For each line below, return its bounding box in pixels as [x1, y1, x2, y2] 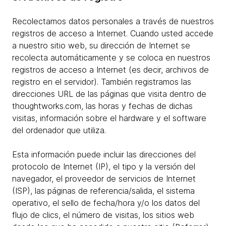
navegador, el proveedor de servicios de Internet [12, 174, 196, 184]
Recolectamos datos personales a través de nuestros [12, 16, 214, 26]
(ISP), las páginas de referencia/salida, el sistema [12, 186, 195, 196]
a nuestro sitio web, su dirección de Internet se [12, 40, 190, 50]
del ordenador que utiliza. [12, 125, 106, 135]
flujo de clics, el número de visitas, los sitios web [12, 210, 194, 220]
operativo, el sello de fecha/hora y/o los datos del [12, 198, 200, 208]
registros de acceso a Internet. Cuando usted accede [12, 28, 213, 38]
